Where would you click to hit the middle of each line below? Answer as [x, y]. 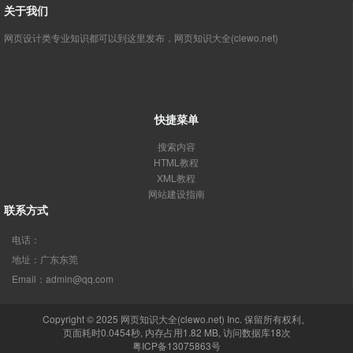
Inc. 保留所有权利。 [268, 319]
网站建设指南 [176, 193]
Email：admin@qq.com [63, 279]
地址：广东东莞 [45, 259]
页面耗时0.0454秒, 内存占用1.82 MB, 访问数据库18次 [176, 332]
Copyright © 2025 [82, 319]
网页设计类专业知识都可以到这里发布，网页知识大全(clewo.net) [141, 37]
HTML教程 [176, 162]
